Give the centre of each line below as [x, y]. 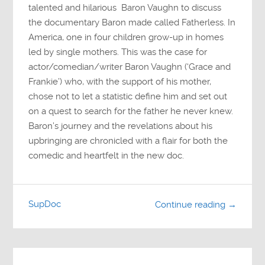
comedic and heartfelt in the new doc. [106, 156]
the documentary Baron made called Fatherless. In [132, 23]
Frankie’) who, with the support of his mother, [120, 82]
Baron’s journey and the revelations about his [121, 126]
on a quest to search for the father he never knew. [131, 112]
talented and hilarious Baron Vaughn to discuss [125, 8]
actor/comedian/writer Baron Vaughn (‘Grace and [130, 67]
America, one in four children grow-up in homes [126, 38]
